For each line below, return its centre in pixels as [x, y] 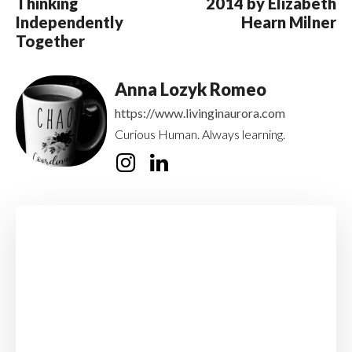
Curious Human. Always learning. [200, 134]
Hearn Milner [288, 22]
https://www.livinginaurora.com [200, 113]
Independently [70, 22]
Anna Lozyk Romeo [191, 90]
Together [50, 41]
